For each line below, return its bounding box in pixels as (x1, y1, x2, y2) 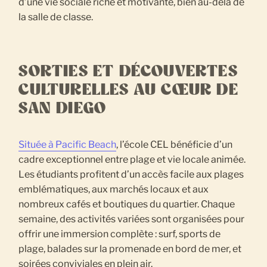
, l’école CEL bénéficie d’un (116, 139, 233, 151)
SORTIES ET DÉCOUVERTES (18, 64, 238, 80)
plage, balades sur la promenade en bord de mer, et (18, 243, 242, 255)
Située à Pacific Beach (18, 139, 117, 151)
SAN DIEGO (18, 101, 107, 117)
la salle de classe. (18, 11, 94, 23)
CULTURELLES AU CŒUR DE (18, 82, 238, 98)
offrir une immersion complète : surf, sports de (18, 228, 221, 240)
